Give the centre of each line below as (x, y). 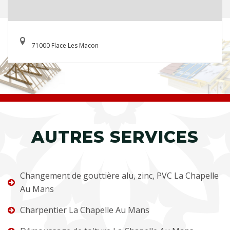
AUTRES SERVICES (115, 137)
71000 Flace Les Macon (65, 45)
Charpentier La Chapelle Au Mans (85, 210)
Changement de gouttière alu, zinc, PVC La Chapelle (119, 175)
